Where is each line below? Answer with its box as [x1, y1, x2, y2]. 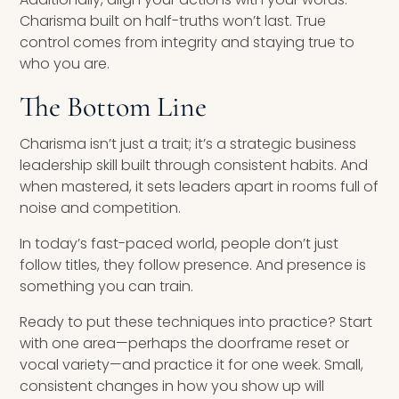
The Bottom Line [20, 89, 208, 125]
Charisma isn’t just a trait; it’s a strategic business [20, 134, 357, 155]
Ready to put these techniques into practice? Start [20, 312, 373, 333]
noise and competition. [20, 198, 182, 219]
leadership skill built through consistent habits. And [20, 155, 369, 176]
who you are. [20, 53, 110, 75]
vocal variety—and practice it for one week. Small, [20, 354, 364, 376]
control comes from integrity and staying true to [20, 32, 355, 53]
